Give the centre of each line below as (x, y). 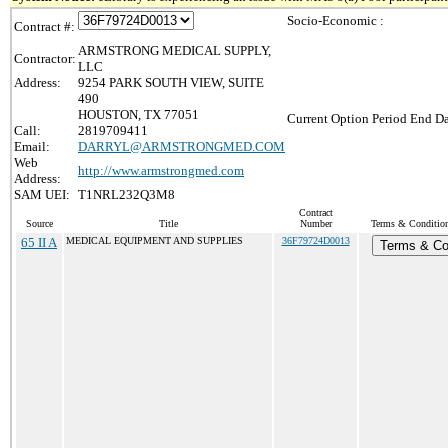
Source (39, 223)
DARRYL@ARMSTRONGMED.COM (181, 146)
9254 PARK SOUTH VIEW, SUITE (171, 82)
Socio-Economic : (335, 20)
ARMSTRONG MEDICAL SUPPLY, (174, 50)
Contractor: (45, 58)
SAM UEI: (42, 194)
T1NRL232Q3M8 (126, 194)
